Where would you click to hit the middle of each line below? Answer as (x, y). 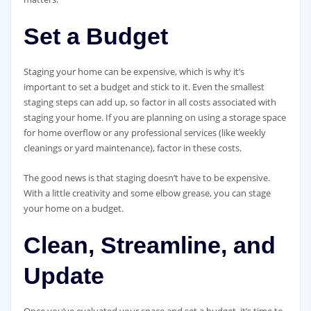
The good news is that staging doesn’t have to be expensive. (146, 177)
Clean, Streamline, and (149, 245)
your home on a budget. (73, 208)
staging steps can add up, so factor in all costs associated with (150, 102)
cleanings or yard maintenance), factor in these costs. (132, 148)
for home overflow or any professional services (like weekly (144, 133)
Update (64, 275)
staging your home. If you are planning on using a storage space (154, 118)
